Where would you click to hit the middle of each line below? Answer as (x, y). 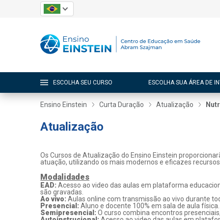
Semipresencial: (69, 213)
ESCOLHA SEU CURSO (83, 82)
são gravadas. (62, 192)
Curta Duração (122, 105)
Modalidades (65, 177)
